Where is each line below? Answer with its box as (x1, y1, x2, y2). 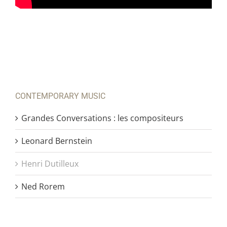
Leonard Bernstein (21, 135, 92, 146)
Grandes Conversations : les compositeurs (21, 112, 183, 124)
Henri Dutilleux (21, 158, 79, 169)
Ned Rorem (21, 180, 65, 192)
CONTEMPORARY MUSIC (15, 91, 105, 101)
